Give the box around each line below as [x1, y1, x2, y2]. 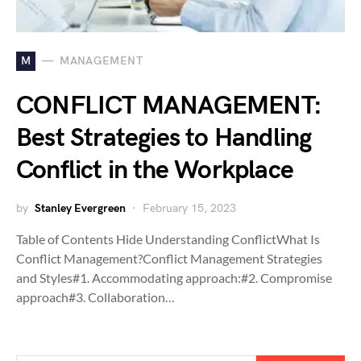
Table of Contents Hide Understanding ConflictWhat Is [16, 230, 320, 247]
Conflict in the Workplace [16, 154, 294, 186]
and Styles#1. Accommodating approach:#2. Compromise [16, 269, 332, 285]
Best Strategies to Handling [16, 122, 312, 154]
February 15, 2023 [143, 201, 236, 215]
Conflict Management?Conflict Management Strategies [16, 250, 322, 266]
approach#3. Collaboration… [16, 288, 175, 305]
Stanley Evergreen [35, 201, 126, 215]
